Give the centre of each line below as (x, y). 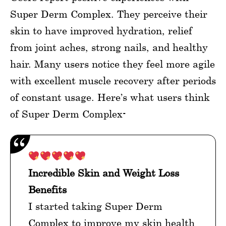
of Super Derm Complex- (68, 114)
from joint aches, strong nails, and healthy (109, 47)
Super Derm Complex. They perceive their (109, 14)
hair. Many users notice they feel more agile (112, 64)
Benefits (47, 190)
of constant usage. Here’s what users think (110, 97)
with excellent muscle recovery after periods (113, 81)
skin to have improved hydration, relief (101, 31)
